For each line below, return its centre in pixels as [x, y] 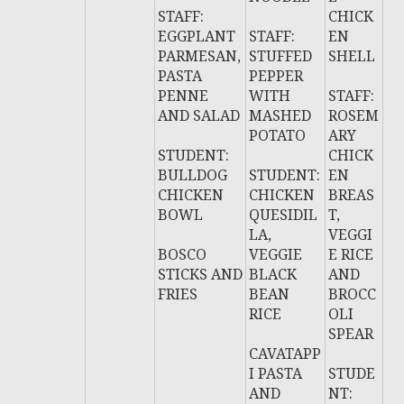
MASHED [280, 115]
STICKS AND [201, 274]
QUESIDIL [284, 215]
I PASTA [276, 373]
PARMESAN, [200, 56]
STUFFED [281, 56]
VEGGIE [276, 254]
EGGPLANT [197, 36]
